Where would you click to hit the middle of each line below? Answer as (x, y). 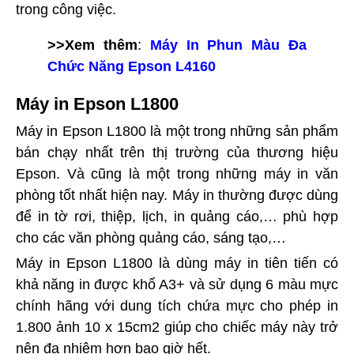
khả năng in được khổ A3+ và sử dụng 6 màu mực (177, 284)
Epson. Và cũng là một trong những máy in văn (177, 173)
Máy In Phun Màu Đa (228, 45)
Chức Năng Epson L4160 (132, 66)
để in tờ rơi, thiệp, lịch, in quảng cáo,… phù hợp (177, 216)
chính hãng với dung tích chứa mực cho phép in (177, 305)
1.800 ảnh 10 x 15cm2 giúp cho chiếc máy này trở (177, 327)
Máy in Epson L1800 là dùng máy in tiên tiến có (177, 263)
